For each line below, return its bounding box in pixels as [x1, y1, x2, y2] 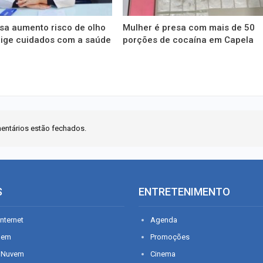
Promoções [150, 232, 190, 241]
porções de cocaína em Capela [123, 34, 254, 45]
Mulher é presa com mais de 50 [123, 22, 255, 33]
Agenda [150, 215, 177, 224]
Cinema [150, 249, 176, 258]
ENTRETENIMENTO [139, 185, 230, 198]
